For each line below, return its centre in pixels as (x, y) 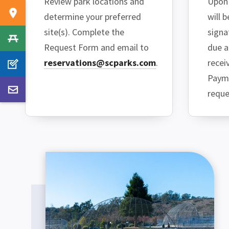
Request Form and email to (97, 48)
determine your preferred (93, 17)
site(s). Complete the (84, 32)
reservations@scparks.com (100, 63)
